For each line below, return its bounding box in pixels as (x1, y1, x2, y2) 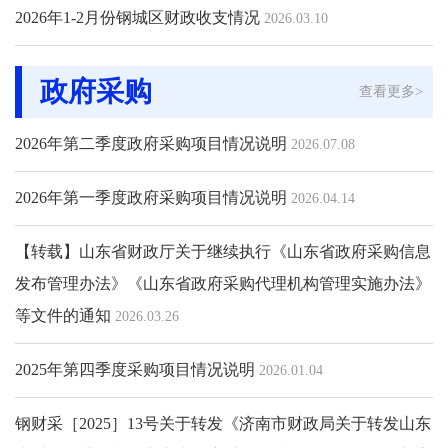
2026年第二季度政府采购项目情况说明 (15, 134, 287, 152)
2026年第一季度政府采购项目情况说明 (15, 188, 287, 206)
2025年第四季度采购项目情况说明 (15, 360, 255, 378)
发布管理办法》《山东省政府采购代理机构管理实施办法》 (15, 274, 431, 292)
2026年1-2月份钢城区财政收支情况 (15, 8, 260, 26)
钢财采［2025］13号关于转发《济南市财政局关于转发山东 (15, 414, 431, 432)
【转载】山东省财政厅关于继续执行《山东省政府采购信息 (15, 242, 431, 260)
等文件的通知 (15, 306, 111, 324)
